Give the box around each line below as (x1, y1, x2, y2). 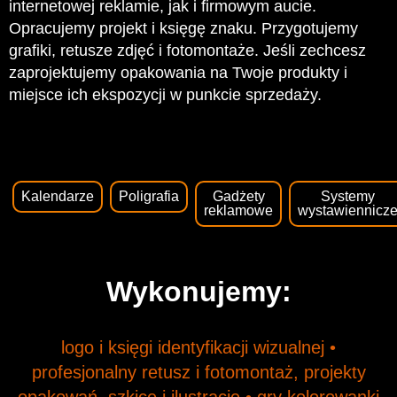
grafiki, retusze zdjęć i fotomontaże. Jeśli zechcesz (9, 42, 366, 60)
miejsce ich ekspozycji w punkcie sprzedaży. (9, 86, 322, 105)
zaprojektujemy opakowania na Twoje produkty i (9, 64, 347, 82)
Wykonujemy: (105, 276, 292, 308)
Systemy (321, 189, 375, 205)
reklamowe (204, 203, 273, 219)
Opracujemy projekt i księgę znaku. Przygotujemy (9, 19, 358, 38)
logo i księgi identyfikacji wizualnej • (61, 338, 336, 358)
